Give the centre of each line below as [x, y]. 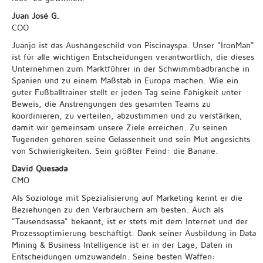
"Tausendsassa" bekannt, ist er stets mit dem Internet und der [130, 221]
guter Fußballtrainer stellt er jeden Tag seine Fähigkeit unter [127, 92]
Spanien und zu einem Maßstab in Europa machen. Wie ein [125, 80]
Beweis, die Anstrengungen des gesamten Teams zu [111, 104]
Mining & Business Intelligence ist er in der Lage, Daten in [122, 245]
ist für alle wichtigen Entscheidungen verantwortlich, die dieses [133, 57]
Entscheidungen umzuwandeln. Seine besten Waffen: [114, 256]
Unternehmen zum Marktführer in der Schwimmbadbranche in [131, 68]
